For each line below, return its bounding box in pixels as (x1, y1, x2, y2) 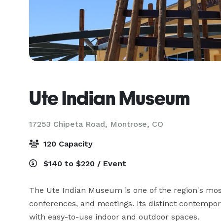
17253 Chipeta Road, (29, 119, 110, 129)
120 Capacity (41, 139, 93, 148)
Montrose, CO (110, 119, 163, 129)
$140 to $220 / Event (41, 159, 126, 168)
